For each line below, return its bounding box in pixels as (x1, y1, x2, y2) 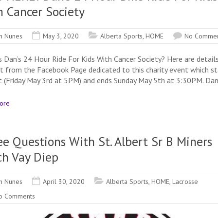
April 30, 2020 (43, 177, 85, 186)
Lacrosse (172, 177, 198, 186)
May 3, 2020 (43, 31, 79, 40)
